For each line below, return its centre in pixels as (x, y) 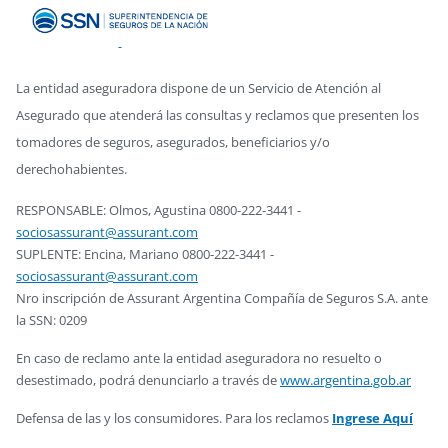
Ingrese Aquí (372, 418)
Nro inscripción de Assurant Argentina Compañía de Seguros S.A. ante (222, 298)
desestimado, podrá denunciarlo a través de (148, 380)
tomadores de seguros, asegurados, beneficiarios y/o (173, 142)
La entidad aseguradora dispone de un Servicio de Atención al (198, 88)
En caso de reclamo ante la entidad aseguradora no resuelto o (199, 358)
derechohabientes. (71, 169)
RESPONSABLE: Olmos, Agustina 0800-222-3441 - (158, 210)
